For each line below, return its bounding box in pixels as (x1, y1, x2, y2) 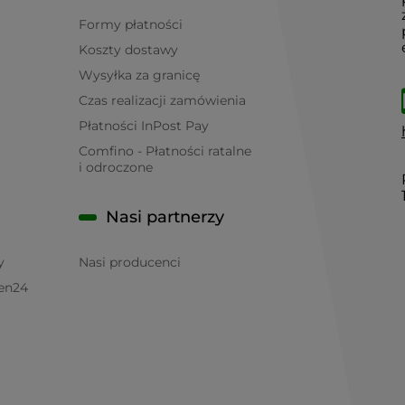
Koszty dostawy (79, 42, 179, 58)
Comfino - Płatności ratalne (79, 143, 252, 159)
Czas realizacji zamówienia (79, 92, 247, 108)
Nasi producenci (79, 254, 182, 270)
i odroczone (79, 159, 154, 175)
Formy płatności (79, 16, 184, 33)
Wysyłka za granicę (79, 67, 201, 83)
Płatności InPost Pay (79, 118, 210, 134)
